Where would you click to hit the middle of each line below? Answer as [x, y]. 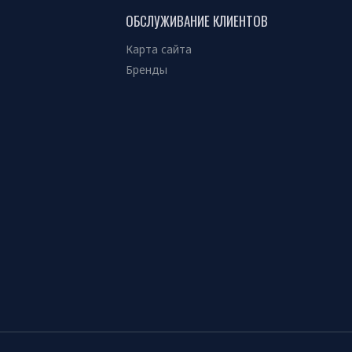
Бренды [147, 70]
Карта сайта [159, 49]
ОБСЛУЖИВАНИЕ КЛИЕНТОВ [197, 21]
